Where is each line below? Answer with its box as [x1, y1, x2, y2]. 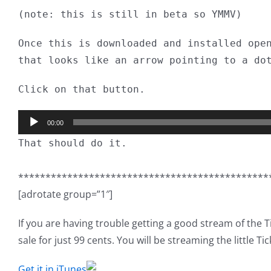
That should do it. [18, 137, 127, 149]
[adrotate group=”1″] [18, 188, 113, 201]
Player [18, 129, 54, 141]
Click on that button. [18, 83, 145, 96]
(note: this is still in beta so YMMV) [18, 8, 242, 21]
